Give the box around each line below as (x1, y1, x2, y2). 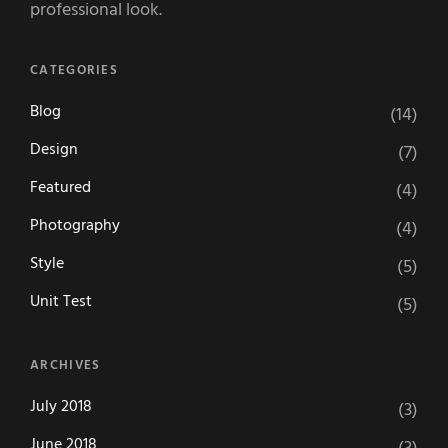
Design (30, 136, 78, 163)
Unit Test (30, 288, 92, 315)
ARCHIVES (30, 354, 101, 376)
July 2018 (30, 393, 92, 420)
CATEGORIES (30, 59, 118, 81)
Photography (30, 212, 120, 239)
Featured (30, 174, 91, 201)
